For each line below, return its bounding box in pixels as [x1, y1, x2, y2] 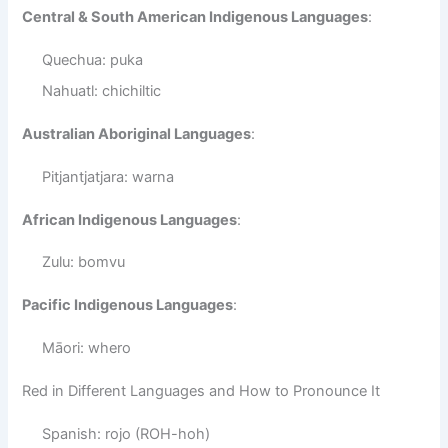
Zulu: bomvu [42, 253, 126, 272]
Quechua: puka [42, 50, 144, 69]
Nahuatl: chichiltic [42, 81, 162, 100]
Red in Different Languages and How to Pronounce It [22, 382, 381, 400]
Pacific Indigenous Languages [22, 296, 234, 315]
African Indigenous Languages [22, 210, 238, 229]
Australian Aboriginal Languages [22, 124, 252, 143]
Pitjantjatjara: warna [42, 167, 175, 186]
